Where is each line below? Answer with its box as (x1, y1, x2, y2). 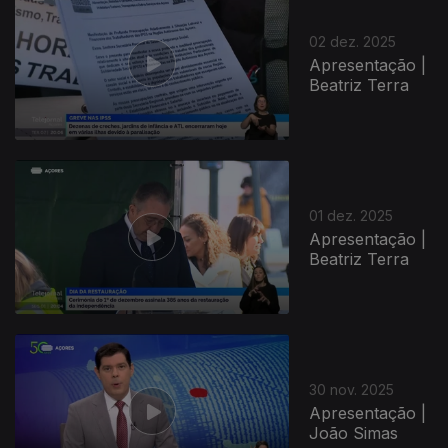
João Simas (309, 422, 399, 443)
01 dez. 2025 (309, 206, 394, 224)
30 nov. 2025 (309, 380, 395, 398)
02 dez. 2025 (309, 32, 397, 50)
